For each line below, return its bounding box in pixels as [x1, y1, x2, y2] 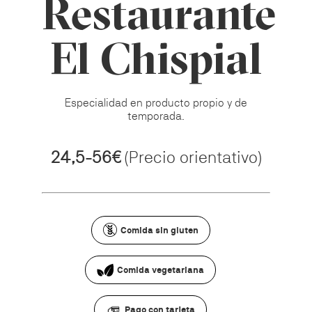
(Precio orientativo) [124, 146, 262, 167]
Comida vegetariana [116, 265, 204, 276]
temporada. [127, 109, 185, 123]
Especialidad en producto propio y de [65, 95, 247, 109]
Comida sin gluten [120, 224, 198, 235]
